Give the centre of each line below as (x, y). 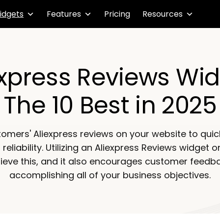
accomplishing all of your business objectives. (110, 175)
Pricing (117, 14)
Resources (163, 14)
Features (64, 14)
